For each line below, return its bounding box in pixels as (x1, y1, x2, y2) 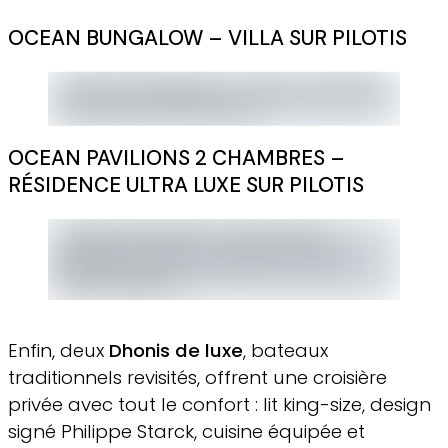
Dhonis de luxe (109, 337, 243, 363)
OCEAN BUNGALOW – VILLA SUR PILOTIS (8, 24, 407, 52)
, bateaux (243, 337, 328, 363)
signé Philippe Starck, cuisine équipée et (8, 418, 365, 444)
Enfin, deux (8, 337, 109, 363)
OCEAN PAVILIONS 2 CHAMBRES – (8, 144, 345, 172)
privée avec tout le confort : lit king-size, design (8, 391, 431, 417)
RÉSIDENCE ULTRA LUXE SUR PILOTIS (8, 171, 364, 199)
